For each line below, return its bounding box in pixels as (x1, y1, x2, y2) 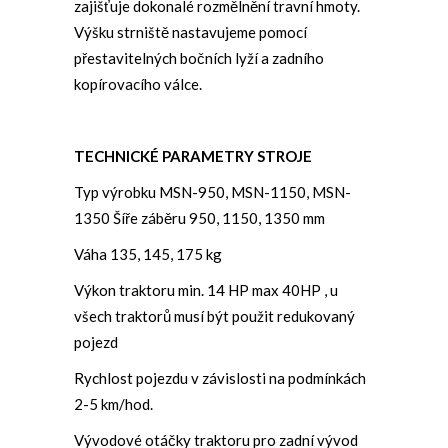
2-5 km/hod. (74, 394, 153, 413)
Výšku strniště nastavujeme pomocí (74, 22, 307, 41)
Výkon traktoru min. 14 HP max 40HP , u (74, 280, 338, 299)
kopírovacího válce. (74, 74, 202, 93)
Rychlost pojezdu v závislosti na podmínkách (74, 368, 366, 387)
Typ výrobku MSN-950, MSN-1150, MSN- (74, 182, 351, 201)
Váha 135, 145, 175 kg (74, 244, 222, 263)
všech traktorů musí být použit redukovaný (74, 306, 355, 325)
